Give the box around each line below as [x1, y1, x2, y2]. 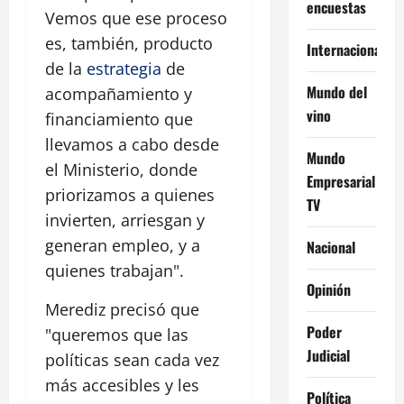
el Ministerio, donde [45, 159, 197, 181]
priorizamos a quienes [45, 184, 215, 207]
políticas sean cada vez [45, 349, 219, 372]
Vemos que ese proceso [45, 7, 227, 30]
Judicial [306, 344, 350, 366]
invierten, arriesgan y [45, 209, 205, 232]
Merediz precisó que [45, 298, 199, 321]
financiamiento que [45, 108, 193, 131]
